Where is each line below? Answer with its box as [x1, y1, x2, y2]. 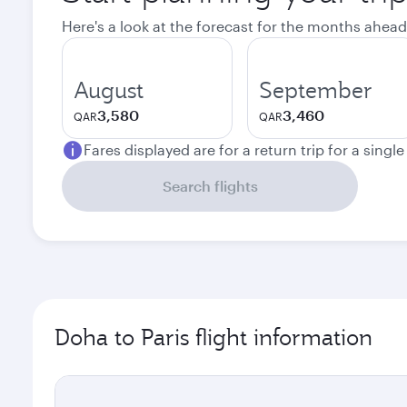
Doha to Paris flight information [55, 323, 372, 352]
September [259, 75, 372, 104]
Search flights [162, 177, 258, 194]
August [74, 75, 144, 104]
